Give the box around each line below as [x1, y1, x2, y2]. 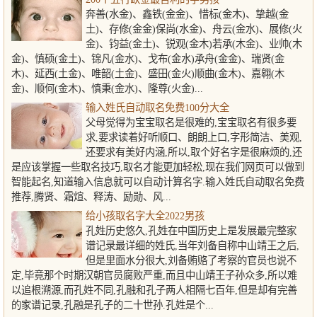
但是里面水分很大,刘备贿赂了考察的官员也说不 [86, 255, 296, 266]
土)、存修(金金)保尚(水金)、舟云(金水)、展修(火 [86, 23, 302, 35]
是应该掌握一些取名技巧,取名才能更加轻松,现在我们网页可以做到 [11, 161, 304, 173]
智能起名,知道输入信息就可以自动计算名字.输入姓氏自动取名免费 [11, 176, 304, 188]
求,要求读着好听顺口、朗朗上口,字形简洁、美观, [86, 132, 302, 143]
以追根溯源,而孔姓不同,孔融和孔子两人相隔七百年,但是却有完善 [11, 284, 297, 296]
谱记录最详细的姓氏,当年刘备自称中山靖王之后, [86, 240, 299, 251]
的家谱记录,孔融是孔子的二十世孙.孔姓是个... [11, 299, 214, 311]
